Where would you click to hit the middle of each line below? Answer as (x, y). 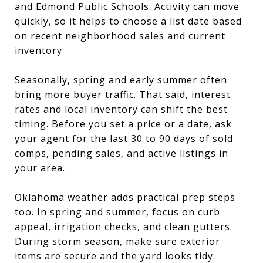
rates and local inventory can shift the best (121, 109)
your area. (40, 168)
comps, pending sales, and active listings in (122, 153)
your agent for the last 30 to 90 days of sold (124, 138)
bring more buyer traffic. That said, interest (123, 94)
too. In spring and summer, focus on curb (117, 212)
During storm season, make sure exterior (117, 241)
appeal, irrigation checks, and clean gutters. (124, 226)
